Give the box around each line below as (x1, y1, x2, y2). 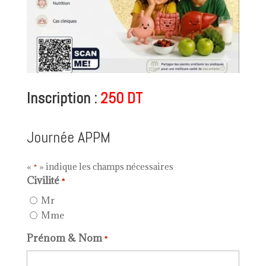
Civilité (26, 173, 59, 187)
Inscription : (26, 88, 100, 108)
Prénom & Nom (26, 232, 102, 245)
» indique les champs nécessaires (37, 160, 173, 172)
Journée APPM (26, 127, 110, 147)
